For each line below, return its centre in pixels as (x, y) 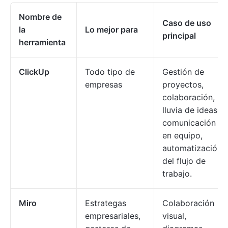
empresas (104, 84)
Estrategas (106, 203)
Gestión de (183, 72)
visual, (174, 216)
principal (179, 36)
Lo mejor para (111, 30)
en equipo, (182, 135)
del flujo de (184, 161)
